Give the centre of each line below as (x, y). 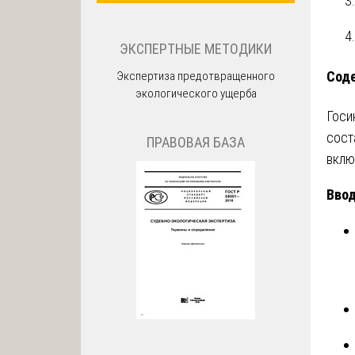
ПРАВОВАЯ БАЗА (196, 143)
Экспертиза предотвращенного (196, 76)
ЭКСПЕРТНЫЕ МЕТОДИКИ (196, 48)
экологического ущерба (196, 93)
